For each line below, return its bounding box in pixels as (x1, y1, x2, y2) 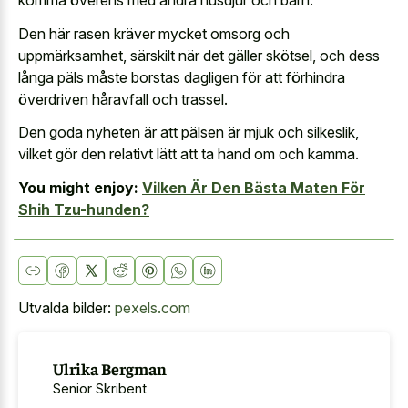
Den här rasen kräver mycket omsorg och (18, 24, 290, 43)
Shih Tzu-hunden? (18, 199, 149, 219)
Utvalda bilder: (18, 298, 115, 317)
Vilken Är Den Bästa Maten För (142, 178, 365, 197)
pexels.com (115, 298, 190, 317)
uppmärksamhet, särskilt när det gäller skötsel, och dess (18, 46, 380, 65)
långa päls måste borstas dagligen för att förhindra (18, 67, 345, 87)
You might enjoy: (18, 178, 138, 197)
